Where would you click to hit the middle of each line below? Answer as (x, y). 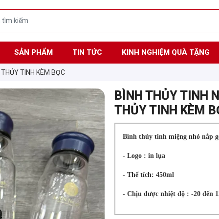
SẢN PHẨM (33, 52)
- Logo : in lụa (144, 156)
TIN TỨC (87, 52)
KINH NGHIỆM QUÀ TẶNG (165, 52)
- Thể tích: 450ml (148, 175)
